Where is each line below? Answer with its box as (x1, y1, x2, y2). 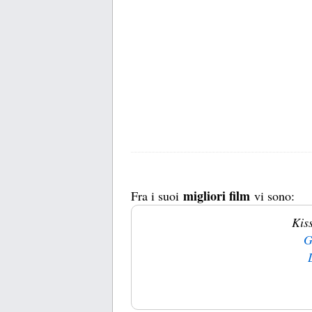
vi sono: (250, 187, 295, 205)
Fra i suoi (131, 187, 183, 205)
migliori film (183, 187, 250, 205)
